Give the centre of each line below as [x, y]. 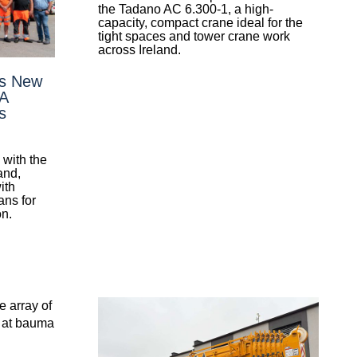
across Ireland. [139, 50]
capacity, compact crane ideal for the [200, 23]
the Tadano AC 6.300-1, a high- [185, 10]
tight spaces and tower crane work [194, 37]
